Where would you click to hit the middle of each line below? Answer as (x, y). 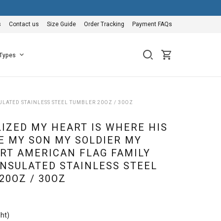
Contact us (24, 24)
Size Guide (61, 24)
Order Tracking (104, 24)
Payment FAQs (152, 24)
